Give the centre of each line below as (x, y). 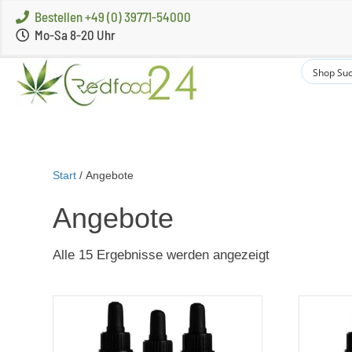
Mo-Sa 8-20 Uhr (75, 35)
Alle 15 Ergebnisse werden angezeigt (161, 255)
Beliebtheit (300, 272)
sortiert (290, 290)
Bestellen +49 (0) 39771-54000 (113, 16)
